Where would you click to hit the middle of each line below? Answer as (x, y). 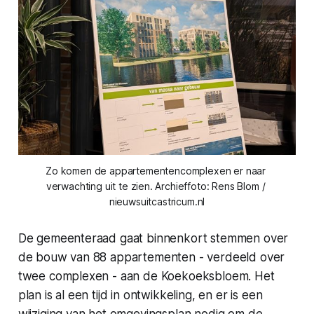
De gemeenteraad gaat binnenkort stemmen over (153, 238)
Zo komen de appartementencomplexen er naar (156, 170)
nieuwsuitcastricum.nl (157, 201)
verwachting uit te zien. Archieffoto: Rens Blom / (156, 186)
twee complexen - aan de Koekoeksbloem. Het (146, 276)
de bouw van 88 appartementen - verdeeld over (151, 257)
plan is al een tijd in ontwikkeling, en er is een (140, 295)
